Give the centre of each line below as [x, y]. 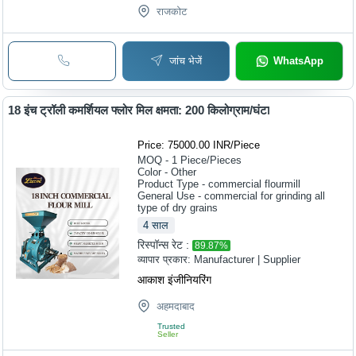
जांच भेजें [186, 61]
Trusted [172, 326]
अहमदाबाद [176, 306]
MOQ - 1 [158, 160]
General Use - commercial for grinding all [232, 195]
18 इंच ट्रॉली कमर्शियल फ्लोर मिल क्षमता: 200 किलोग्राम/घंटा [139, 110]
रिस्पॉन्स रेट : [164, 244]
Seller [168, 334]
